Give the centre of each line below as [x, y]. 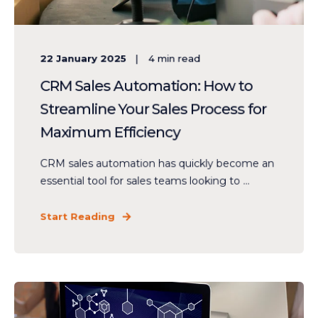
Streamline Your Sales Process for [153, 109]
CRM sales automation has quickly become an [157, 164]
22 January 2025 [83, 58]
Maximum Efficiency [110, 132]
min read [179, 58]
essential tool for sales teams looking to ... [145, 181]
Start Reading [77, 216]
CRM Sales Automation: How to [146, 86]
